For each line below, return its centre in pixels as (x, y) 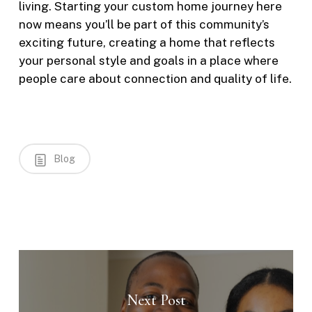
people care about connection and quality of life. (155, 78)
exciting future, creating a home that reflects (147, 42)
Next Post (156, 300)
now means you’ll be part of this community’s (144, 24)
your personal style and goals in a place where (148, 60)
